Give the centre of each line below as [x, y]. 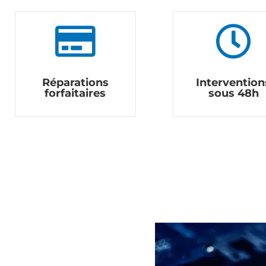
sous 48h [233, 94]
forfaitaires [75, 94]
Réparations [75, 83]
